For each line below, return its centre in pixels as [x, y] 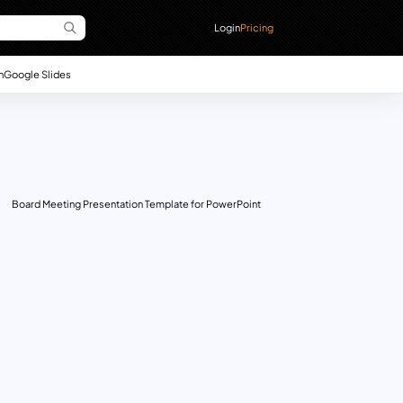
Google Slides [37, 73]
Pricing [257, 27]
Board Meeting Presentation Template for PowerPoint [136, 204]
